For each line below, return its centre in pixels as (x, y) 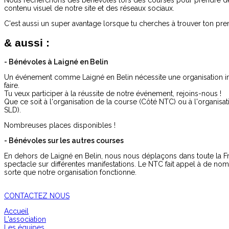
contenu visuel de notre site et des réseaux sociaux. (89, 8)
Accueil (16, 211)
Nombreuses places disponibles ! (60, 125)
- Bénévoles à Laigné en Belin (56, 62)
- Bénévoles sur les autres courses (64, 141)
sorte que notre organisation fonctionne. (70, 173)
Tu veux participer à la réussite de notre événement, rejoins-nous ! (113, 94)
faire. (12, 86)
